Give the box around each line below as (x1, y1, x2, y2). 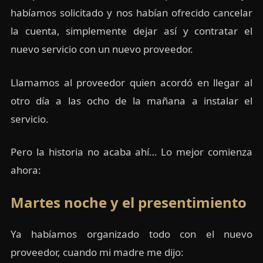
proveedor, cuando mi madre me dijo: (10, 245, 184, 259)
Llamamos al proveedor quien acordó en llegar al (10, 75, 253, 89)
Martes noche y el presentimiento (10, 192, 247, 212)
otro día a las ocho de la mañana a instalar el (10, 93, 253, 107)
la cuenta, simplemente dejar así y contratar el (10, 24, 253, 38)
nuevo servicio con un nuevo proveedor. (10, 42, 193, 56)
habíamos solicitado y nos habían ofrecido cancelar (10, 6, 253, 19)
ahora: (10, 163, 41, 177)
